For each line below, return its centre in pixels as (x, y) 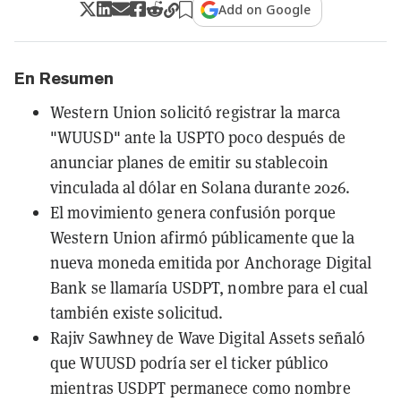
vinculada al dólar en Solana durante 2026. (200, 187)
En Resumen (64, 78)
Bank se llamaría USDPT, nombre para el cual (209, 287)
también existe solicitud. (137, 312)
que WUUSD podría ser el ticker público (189, 363)
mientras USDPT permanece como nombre (200, 388)
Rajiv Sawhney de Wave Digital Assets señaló (208, 337)
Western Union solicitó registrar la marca (196, 112)
